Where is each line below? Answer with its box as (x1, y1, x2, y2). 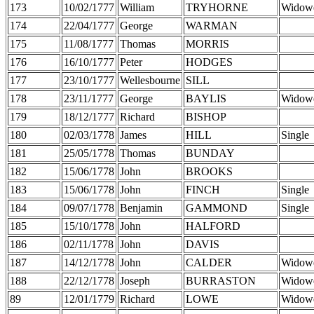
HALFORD (186, 219, 240, 232)
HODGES (186, 55, 233, 68)
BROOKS (186, 165, 233, 177)
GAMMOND (186, 201, 247, 214)
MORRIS (186, 37, 229, 50)
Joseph (120, 274, 150, 287)
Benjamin (120, 201, 163, 214)
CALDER (186, 256, 232, 268)
